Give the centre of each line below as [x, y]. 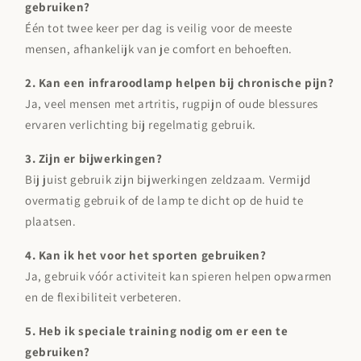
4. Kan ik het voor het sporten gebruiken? [146, 255]
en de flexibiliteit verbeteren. [104, 297]
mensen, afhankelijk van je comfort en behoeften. [159, 49]
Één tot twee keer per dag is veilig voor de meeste [159, 28]
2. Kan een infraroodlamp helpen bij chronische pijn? [180, 83]
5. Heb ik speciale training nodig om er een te [157, 331]
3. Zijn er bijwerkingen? [94, 159]
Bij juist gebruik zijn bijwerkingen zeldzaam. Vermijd [168, 180]
